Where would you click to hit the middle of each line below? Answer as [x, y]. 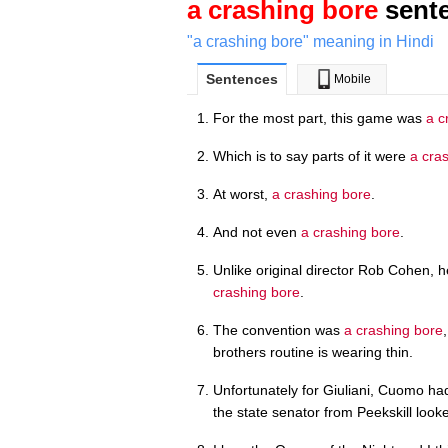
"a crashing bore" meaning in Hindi [310, 41]
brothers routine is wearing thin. [313, 351]
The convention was [278, 329]
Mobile [352, 78]
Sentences [242, 78]
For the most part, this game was [319, 117]
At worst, [242, 193]
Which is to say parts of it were [311, 155]
